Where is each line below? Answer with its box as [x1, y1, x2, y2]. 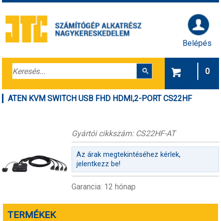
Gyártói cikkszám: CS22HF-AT [71, 128, 176, 138]
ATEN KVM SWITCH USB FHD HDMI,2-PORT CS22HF [8, 93, 192, 103]
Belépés [183, 38, 212, 48]
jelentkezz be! [76, 160, 120, 169]
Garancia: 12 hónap [71, 182, 136, 192]
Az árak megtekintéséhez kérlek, [76, 150, 181, 159]
